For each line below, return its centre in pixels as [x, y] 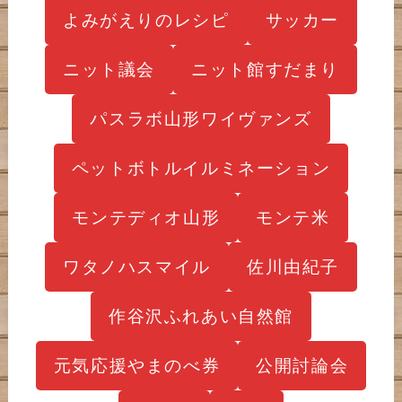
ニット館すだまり [265, 69]
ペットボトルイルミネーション [201, 167]
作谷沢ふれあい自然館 [201, 315]
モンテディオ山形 [146, 217]
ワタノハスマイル [137, 266]
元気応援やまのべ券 [137, 365]
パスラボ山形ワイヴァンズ [201, 118]
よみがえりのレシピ [146, 19]
